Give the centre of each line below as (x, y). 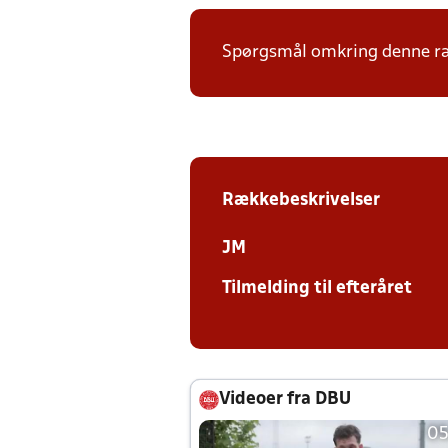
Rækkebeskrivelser (301, 200)
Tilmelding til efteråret (317, 288)
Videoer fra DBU (285, 399)
